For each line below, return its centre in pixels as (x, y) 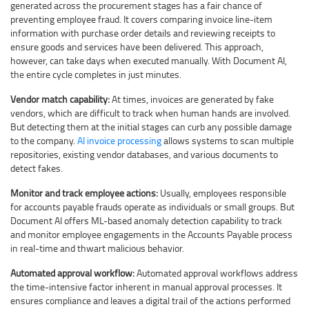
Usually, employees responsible (223, 193)
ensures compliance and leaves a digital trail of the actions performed (150, 301)
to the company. (44, 141)
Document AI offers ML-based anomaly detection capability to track (146, 221)
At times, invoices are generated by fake (193, 99)
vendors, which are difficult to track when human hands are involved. (150, 113)
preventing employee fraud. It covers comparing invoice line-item (141, 19)
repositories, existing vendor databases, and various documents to (144, 154)
